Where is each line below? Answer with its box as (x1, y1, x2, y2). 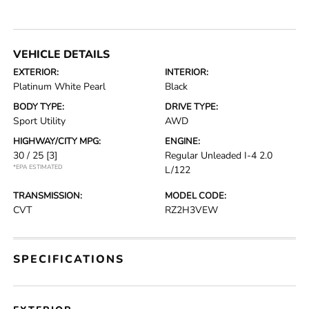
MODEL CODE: (165, 190, 226, 202)
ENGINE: (165, 135, 200, 148)
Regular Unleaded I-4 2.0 (165, 149, 272, 162)
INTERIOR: (165, 66, 208, 79)
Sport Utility (13, 114, 66, 128)
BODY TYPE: (13, 101, 65, 113)
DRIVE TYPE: (165, 101, 218, 113)
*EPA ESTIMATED (13, 163, 63, 171)
